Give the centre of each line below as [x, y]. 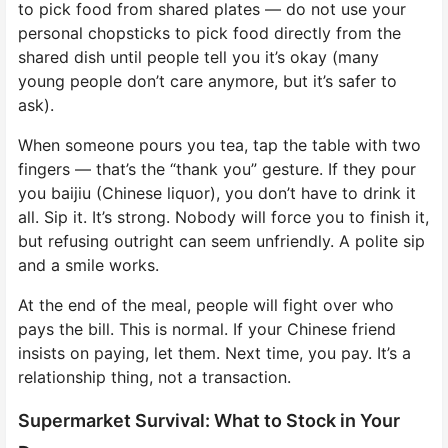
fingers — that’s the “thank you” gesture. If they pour [217, 168]
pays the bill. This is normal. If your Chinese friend [207, 328]
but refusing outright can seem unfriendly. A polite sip [221, 240]
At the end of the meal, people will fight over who [206, 304]
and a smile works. [88, 264]
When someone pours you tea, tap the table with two [219, 144]
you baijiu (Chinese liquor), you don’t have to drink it [217, 192]
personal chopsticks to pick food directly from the [209, 32]
